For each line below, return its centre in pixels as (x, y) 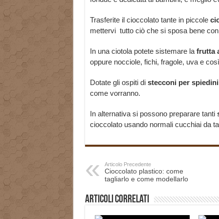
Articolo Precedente (128, 164)
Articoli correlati (117, 200)
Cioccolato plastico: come (144, 171)
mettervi (104, 31)
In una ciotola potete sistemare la (142, 51)
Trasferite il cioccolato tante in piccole (150, 20)
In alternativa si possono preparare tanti (153, 114)
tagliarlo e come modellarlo (146, 179)
